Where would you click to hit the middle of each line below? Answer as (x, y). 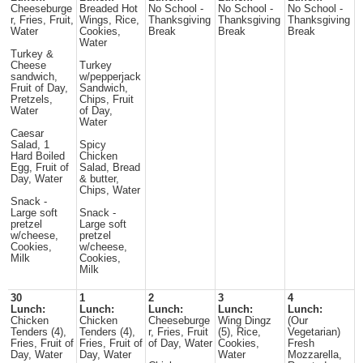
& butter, (99, 179)
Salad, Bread (110, 168)
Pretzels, (32, 100)
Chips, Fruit (107, 100)
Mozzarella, (315, 355)
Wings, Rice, (109, 20)
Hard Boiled (38, 156)
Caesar (27, 134)
